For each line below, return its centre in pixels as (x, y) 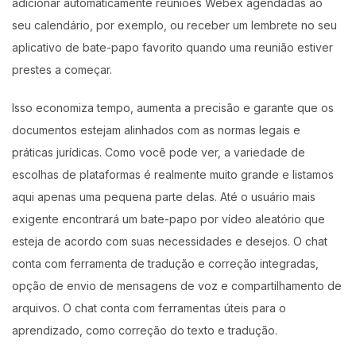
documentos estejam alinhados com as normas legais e (156, 130)
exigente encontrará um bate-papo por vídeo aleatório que (168, 219)
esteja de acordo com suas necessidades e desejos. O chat (170, 241)
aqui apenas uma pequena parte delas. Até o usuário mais (164, 196)
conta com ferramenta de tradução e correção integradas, (165, 263)
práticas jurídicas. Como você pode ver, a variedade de (159, 152)
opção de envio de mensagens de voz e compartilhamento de (177, 285)
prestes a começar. (62, 70)
